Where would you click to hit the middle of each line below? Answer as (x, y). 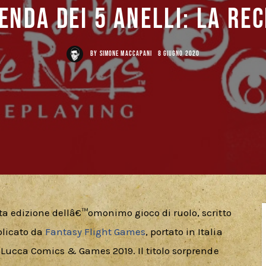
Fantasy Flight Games (94, 232)
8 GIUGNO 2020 (178, 53)
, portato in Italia (185, 232)
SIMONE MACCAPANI (126, 53)
